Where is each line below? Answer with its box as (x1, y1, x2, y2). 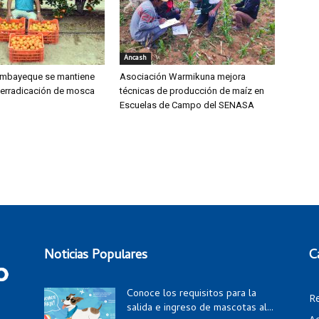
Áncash (124, 53, 147, 64)
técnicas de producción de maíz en (120, 85, 264, 96)
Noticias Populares (44, 246, 147, 266)
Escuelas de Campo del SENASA (120, 100, 254, 110)
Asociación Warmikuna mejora (120, 71, 246, 82)
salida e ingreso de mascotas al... (127, 300, 273, 317)
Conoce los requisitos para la (127, 286, 256, 303)
